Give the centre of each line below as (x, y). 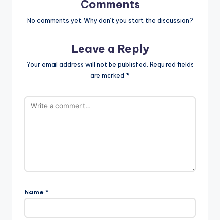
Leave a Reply (110, 49)
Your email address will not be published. (87, 64)
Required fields (172, 64)
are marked (108, 75)
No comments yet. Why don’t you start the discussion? (110, 20)
